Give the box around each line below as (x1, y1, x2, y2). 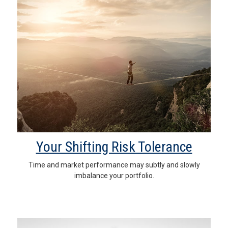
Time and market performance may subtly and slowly (28, 160, 200, 169)
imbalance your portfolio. (74, 171, 154, 180)
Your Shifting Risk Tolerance (36, 138, 192, 155)
